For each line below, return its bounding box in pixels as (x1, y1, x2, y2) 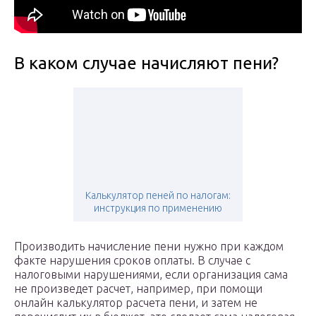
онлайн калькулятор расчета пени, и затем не (14, 296, 257, 310)
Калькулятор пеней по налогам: (85, 190, 231, 202)
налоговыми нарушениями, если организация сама (14, 268, 288, 281)
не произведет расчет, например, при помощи (14, 282, 262, 296)
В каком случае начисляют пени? (14, 54, 279, 73)
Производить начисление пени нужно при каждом (14, 240, 284, 253)
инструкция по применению (94, 202, 222, 214)
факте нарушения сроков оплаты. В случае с (14, 254, 250, 267)
